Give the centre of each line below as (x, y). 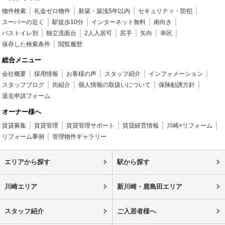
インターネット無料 (119, 22)
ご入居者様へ (136, 211)
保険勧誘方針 (177, 85)
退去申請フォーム (26, 96)
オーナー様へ (22, 112)
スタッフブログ (23, 85)
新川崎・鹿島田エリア (149, 187)
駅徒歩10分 (68, 22)
